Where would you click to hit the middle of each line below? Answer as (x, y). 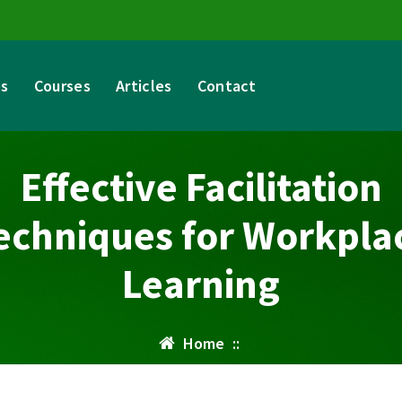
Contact (227, 85)
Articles (144, 85)
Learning (201, 284)
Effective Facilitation (201, 187)
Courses (62, 85)
